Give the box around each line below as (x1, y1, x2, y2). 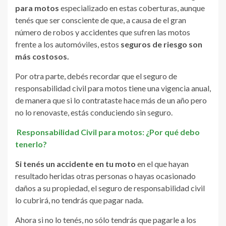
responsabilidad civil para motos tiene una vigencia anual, (15, 83, 211, 93)
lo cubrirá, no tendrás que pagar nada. (15, 195, 143, 205)
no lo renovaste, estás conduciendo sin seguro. (15, 107, 173, 117)
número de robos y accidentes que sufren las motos (15, 27, 190, 37)
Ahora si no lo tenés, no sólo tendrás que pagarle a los (15, 214, 196, 224)
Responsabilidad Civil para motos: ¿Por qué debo (17, 127, 200, 137)
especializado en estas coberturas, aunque (59, 3, 205, 13)
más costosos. (15, 51, 69, 61)
